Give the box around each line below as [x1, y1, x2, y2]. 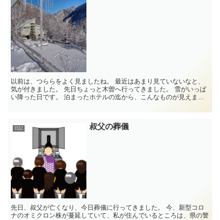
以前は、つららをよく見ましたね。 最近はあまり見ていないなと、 [11, 77, 115, 85]
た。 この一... [26, 101, 51, 109]
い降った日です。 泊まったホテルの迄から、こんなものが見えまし [11, 93, 64, 101]
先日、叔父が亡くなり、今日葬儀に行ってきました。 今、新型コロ [11, 204, 166, 212]
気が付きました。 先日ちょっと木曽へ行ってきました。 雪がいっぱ [11, 85, 64, 93]
